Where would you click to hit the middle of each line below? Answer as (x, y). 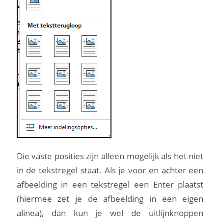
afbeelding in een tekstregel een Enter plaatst (110, 185)
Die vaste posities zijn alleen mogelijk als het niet (110, 156)
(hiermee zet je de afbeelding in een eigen (110, 199)
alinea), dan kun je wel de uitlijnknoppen (110, 213)
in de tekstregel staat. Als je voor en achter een (110, 170)
